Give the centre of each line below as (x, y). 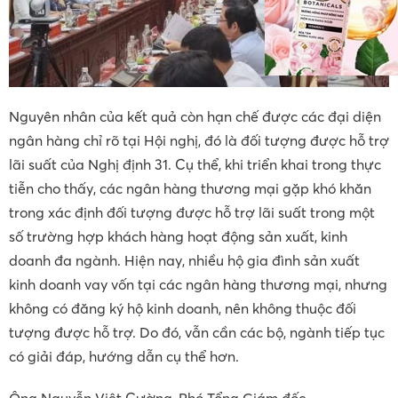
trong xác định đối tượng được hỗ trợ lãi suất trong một (192, 213)
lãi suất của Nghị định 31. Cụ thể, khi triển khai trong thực (195, 165)
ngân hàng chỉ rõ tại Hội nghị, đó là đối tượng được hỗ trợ (199, 141)
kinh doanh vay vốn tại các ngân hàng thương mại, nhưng (198, 285)
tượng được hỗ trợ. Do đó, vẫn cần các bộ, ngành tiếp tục (197, 333)
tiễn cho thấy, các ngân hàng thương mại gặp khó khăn (190, 189)
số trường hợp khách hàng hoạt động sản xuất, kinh (178, 237)
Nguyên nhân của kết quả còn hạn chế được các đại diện (195, 117)
